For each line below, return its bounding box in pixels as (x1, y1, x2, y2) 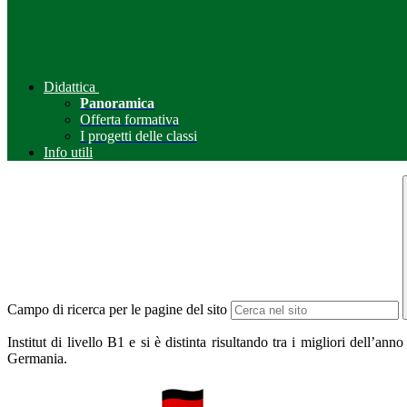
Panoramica (80, 95, 154, 112)
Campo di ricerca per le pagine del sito (7, 302, 227, 318)
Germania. (7, 351, 67, 367)
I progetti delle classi (80, 128, 197, 144)
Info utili (44, 144, 93, 161)
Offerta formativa (80, 112, 179, 128)
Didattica (44, 79, 95, 95)
